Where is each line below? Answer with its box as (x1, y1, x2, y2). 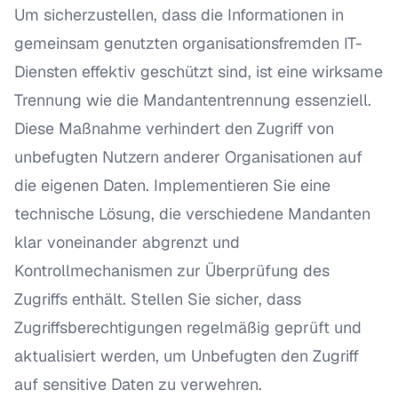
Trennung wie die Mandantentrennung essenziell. (14, 90, 371, 110)
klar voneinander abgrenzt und (14, 232, 240, 252)
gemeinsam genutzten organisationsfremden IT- (14, 33, 362, 53)
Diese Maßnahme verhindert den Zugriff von (14, 118, 334, 139)
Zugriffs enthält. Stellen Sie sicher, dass (14, 289, 301, 309)
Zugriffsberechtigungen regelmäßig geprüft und (14, 317, 362, 338)
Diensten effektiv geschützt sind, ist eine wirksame (14, 61, 383, 82)
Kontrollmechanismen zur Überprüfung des (14, 260, 330, 281)
